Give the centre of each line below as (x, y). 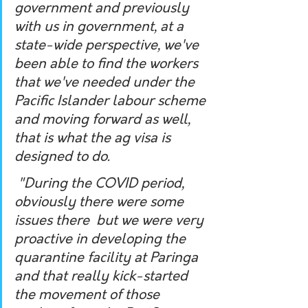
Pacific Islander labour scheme (112, 101)
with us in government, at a (101, 27)
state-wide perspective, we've (108, 46)
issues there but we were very (111, 221)
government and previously (103, 9)
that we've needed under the (106, 83)
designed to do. (62, 157)
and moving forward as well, (104, 120)
